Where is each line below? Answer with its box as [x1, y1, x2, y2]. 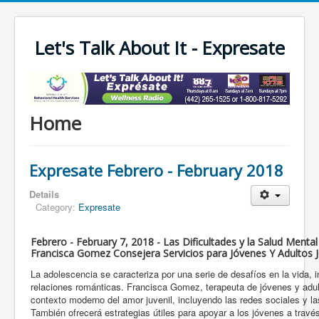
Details [29, 187, 59, 202]
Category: [36, 200, 78, 214]
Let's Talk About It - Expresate [34, 36, 285, 61]
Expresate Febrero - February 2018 [29, 159, 283, 182]
